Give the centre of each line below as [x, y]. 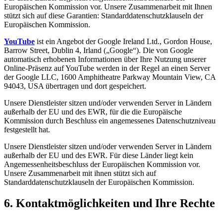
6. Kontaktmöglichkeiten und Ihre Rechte [110, 203]
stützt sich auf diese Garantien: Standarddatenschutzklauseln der [104, 15]
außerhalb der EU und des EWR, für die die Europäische [93, 111]
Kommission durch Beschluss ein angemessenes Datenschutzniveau [110, 120]
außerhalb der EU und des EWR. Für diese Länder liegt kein [99, 155]
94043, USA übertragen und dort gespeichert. [75, 86]
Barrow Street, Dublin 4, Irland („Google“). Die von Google [99, 50]
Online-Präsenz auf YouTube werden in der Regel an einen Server [107, 68]
